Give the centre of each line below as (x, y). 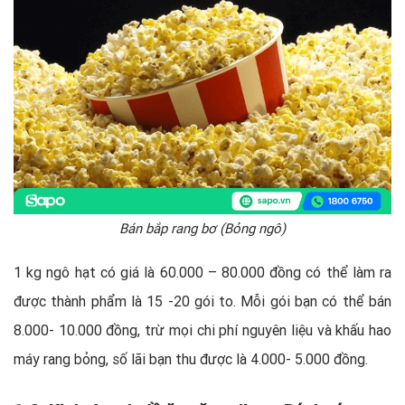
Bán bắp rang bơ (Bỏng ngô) (202, 228)
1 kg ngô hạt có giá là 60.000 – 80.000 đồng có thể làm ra (202, 272)
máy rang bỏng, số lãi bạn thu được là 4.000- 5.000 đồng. (191, 358)
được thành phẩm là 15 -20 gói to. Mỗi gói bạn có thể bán (202, 301)
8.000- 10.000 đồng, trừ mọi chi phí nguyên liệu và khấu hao (202, 330)
